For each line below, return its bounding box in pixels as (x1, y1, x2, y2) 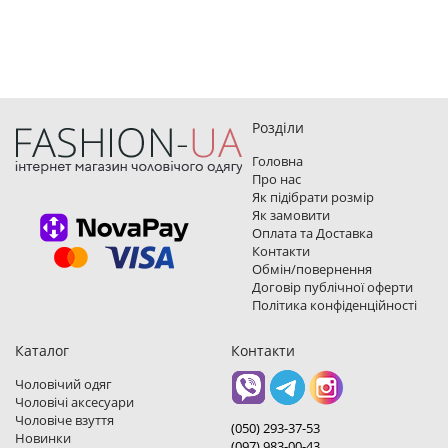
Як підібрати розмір (252, 188, 374, 206)
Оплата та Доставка (252, 224, 373, 242)
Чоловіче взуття (15, 411, 114, 429)
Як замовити (252, 206, 330, 224)
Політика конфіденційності (252, 296, 417, 314)
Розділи (252, 118, 304, 137)
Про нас (252, 170, 301, 188)
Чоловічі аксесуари (15, 393, 134, 411)
